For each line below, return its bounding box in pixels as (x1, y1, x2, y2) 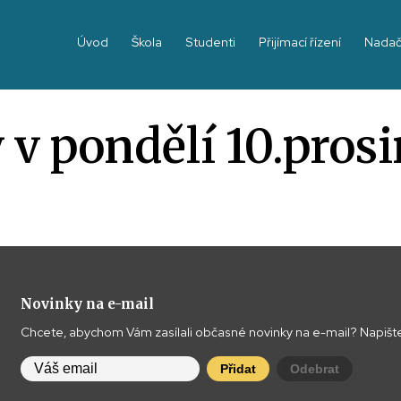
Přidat (219, 362, 256, 376)
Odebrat (289, 362, 339, 376)
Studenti (185, 34, 235, 50)
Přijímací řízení (259, 34, 341, 50)
